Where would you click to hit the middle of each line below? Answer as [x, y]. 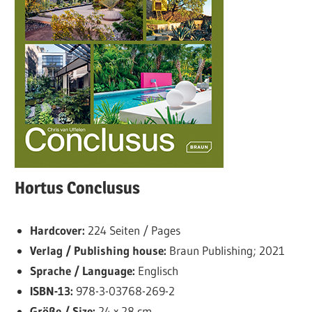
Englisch [156, 271]
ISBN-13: [51, 291]
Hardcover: [57, 231]
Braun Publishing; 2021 [225, 251]
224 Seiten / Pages [132, 231]
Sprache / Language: [82, 271]
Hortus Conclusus [78, 187]
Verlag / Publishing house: [98, 251]
